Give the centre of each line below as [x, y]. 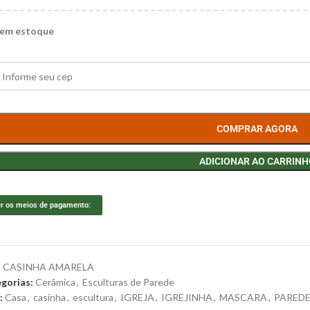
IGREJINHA [187, 298]
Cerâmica [56, 282]
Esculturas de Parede [129, 282]
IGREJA [138, 298]
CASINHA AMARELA [49, 267]
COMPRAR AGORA [257, 129]
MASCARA [244, 298]
